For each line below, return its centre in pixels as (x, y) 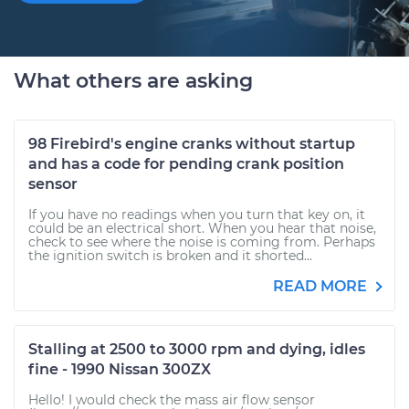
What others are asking (133, 81)
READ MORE (322, 286)
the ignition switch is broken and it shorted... (170, 256)
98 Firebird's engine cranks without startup (192, 144)
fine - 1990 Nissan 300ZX (120, 369)
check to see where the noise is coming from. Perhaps (202, 242)
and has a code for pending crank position (186, 164)
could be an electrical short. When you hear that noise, (202, 228)
